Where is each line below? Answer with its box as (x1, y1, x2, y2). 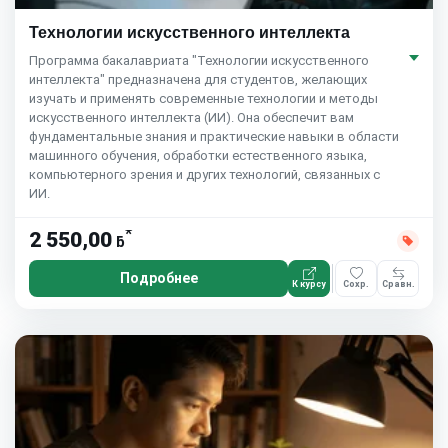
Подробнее (119, 269, 198, 286)
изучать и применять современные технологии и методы (29, 90, 378, 106)
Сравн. (381, 279, 415, 290)
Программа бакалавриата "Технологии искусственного (29, 52, 369, 68)
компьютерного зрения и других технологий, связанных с (29, 166, 380, 182)
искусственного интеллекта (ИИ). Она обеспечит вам (29, 109, 354, 125)
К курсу (292, 279, 326, 290)
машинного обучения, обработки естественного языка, (29, 147, 367, 163)
